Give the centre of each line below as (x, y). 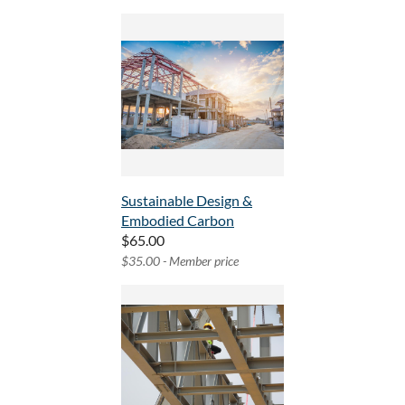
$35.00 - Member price (180, 261)
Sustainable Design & (187, 201)
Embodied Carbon (178, 221)
